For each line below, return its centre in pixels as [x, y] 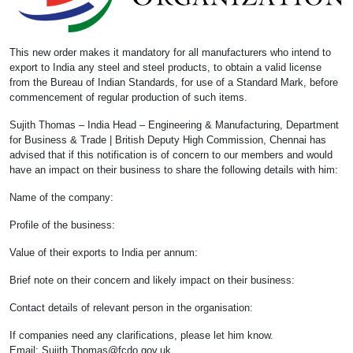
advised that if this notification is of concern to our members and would [171, 155]
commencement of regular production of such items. [136, 98]
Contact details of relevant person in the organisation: [131, 308]
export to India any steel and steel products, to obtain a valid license [165, 68]
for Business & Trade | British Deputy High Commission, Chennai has [168, 140]
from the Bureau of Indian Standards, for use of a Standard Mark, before [174, 83]
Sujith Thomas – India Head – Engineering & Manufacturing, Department [174, 125]
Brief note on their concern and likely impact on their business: [152, 281]
